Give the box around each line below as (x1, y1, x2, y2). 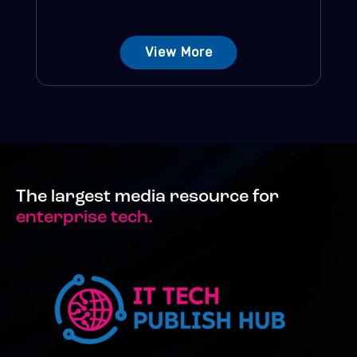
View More (144, 45, 213, 61)
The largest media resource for (16, 187, 279, 206)
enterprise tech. (16, 208, 153, 227)
